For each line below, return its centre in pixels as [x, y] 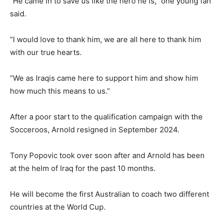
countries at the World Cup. [58, 207]
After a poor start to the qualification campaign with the [106, 117]
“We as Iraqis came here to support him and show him [104, 78]
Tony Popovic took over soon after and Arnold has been [107, 156]
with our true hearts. [46, 53]
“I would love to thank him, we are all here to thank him [106, 40]
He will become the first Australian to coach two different [110, 194]
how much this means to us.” [60, 91]
